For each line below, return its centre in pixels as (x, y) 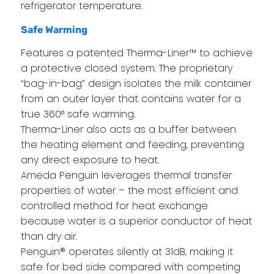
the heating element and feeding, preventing (132, 145)
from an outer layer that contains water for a (131, 99)
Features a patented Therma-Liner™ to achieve (136, 53)
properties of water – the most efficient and (129, 191)
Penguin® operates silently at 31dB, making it (127, 252)
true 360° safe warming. (78, 114)
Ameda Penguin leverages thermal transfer (126, 176)
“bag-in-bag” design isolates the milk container (136, 84)
